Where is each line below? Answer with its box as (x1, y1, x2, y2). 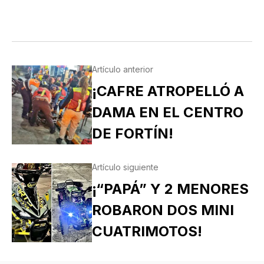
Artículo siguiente (91, 162, 159, 173)
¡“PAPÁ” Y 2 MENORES (91, 180, 249, 198)
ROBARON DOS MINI (91, 202, 234, 219)
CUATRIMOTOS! (91, 223, 202, 240)
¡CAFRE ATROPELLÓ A (91, 82, 244, 100)
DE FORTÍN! (91, 125, 173, 143)
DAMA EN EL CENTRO (91, 104, 243, 121)
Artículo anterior (91, 64, 153, 75)
